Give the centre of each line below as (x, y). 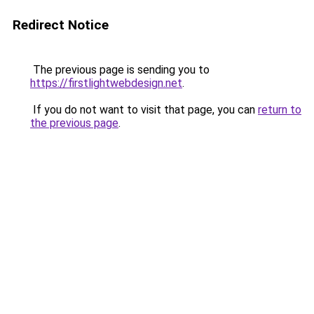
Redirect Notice (61, 25)
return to (280, 110)
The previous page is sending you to (120, 70)
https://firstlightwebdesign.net (106, 83)
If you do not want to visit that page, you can (144, 110)
